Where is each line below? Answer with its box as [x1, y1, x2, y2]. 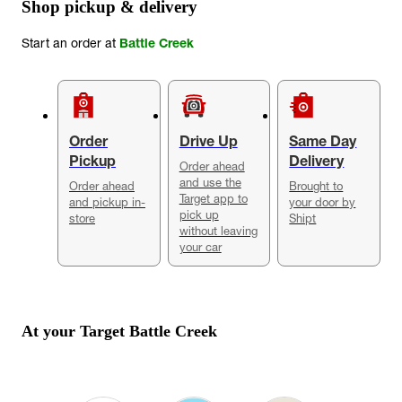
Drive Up [179, 131, 238, 150]
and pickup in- [69, 194, 145, 209]
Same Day [289, 131, 357, 150]
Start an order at [22, 34, 119, 50]
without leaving [179, 223, 258, 238]
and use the [179, 174, 241, 189]
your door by [289, 194, 356, 209]
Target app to [179, 190, 248, 205]
